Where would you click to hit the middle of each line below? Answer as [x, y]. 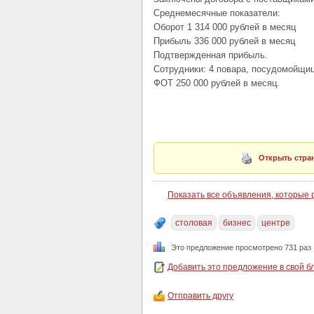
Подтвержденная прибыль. [211, 55]
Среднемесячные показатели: [217, 13]
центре [276, 223]
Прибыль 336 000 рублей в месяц [224, 41]
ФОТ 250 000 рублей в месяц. [217, 83]
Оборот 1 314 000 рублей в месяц [225, 27]
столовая [194, 223]
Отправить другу [200, 296]
